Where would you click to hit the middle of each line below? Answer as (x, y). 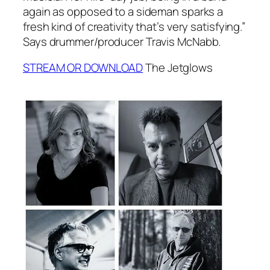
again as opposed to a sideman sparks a (123, 11)
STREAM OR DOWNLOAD (83, 68)
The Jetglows (178, 68)
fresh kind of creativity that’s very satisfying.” (134, 26)
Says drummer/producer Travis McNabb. (122, 41)
